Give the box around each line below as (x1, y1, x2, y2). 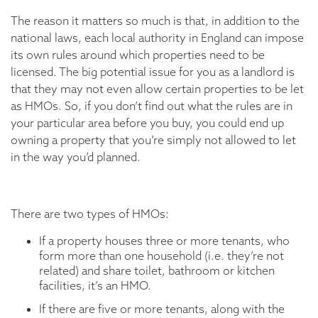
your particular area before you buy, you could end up (11, 116, 284, 131)
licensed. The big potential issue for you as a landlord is (11, 65, 295, 79)
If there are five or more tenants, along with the (39, 302, 285, 317)
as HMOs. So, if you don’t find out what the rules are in (11, 99, 292, 114)
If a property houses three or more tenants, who (39, 234, 290, 248)
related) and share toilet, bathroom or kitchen (39, 263, 275, 278)
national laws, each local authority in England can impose (11, 31, 304, 45)
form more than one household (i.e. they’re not (39, 248, 284, 263)
